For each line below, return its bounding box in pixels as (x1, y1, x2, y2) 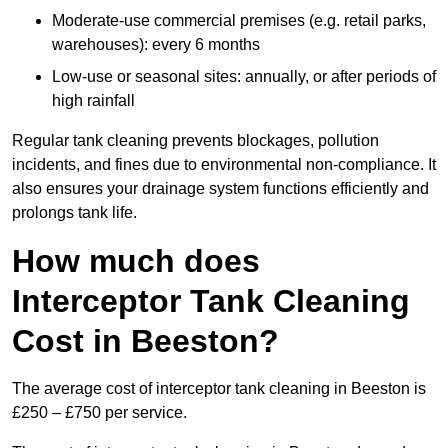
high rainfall (52, 92, 135, 110)
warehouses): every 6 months (52, 36, 260, 54)
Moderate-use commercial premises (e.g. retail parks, (52, 12, 426, 30)
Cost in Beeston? (12, 323, 279, 360)
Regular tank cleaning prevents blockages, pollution (12, 132, 379, 150)
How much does (12, 243, 260, 280)
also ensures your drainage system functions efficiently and (12, 180, 429, 198)
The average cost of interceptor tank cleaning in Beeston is (12, 380, 426, 398)
